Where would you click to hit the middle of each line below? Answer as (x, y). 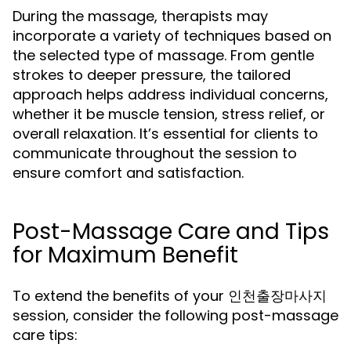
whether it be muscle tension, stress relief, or (169, 114)
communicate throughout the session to (155, 153)
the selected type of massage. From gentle (163, 55)
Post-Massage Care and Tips (171, 232)
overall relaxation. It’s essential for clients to (165, 134)
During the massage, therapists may (140, 16)
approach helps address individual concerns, (170, 94)
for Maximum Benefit (125, 255)
